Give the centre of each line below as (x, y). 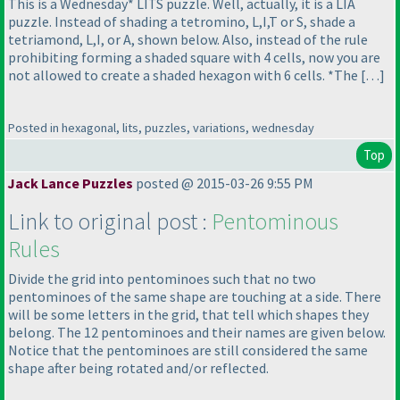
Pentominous (275, 221)
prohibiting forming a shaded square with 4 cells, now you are (194, 58)
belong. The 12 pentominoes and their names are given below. (197, 333)
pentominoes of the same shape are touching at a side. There (195, 297)
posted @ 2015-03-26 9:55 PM (223, 183)
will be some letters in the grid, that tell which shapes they (188, 315)
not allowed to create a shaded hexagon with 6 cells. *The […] (196, 75)
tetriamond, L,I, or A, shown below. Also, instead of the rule (188, 40)
